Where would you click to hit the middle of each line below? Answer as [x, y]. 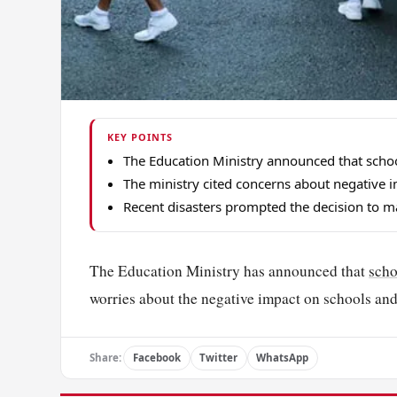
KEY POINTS [140, 137]
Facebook [156, 358]
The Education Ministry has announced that [229, 271]
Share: [105, 358]
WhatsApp [283, 358]
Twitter [219, 358]
